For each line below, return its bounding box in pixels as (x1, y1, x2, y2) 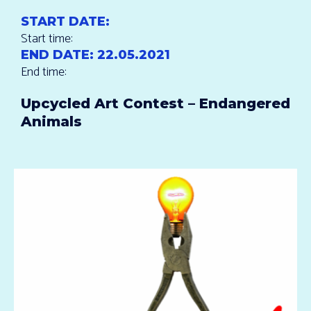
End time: (21, 62, 67, 83)
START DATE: (21, 14, 110, 29)
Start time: (21, 28, 73, 49)
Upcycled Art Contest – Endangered (21, 95, 290, 112)
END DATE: (21, 47, 94, 62)
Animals (21, 113, 82, 130)
